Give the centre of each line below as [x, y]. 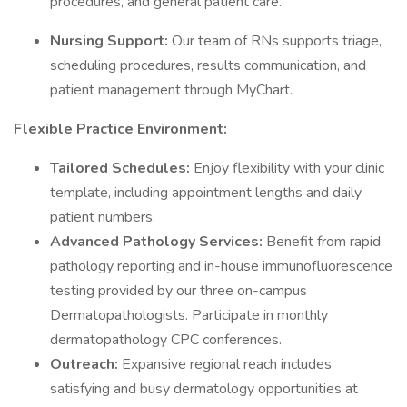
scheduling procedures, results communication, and [208, 65]
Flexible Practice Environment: [120, 129]
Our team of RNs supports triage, [277, 41]
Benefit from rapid [323, 242]
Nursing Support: [111, 41]
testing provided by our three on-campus [179, 291]
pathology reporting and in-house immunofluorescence [221, 266]
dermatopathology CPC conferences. [166, 340]
